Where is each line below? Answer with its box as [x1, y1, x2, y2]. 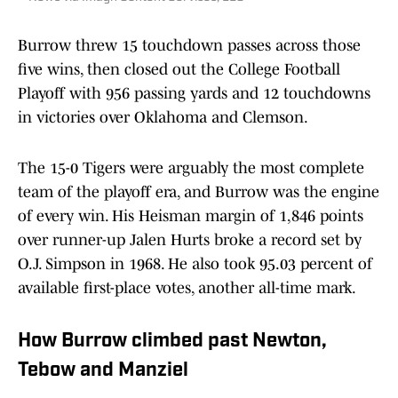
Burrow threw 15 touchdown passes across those [18, 36, 361, 55]
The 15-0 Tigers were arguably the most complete [18, 159, 364, 178]
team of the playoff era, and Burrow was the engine [18, 183, 379, 202]
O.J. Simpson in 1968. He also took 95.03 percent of [18, 255, 372, 274]
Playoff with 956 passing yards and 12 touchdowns [18, 84, 370, 103]
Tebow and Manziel [18, 361, 188, 382]
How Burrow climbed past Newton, [18, 331, 327, 353]
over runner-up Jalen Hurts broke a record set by [18, 231, 362, 250]
